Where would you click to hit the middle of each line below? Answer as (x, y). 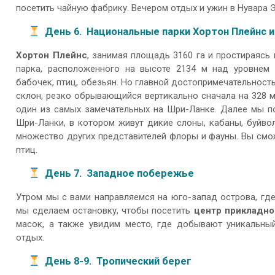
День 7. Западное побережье (119, 173)
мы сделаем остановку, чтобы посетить (105, 211)
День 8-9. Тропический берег (118, 261)
